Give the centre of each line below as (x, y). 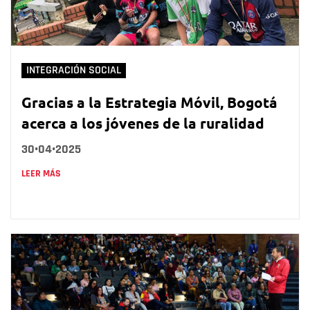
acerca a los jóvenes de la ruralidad (143, 123)
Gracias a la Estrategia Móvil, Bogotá (149, 102)
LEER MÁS (41, 174)
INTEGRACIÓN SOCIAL (74, 71)
